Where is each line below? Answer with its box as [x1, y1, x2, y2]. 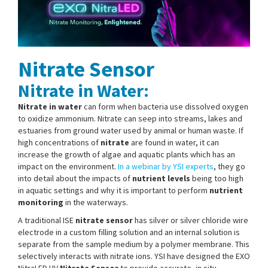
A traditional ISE [18, 214, 75, 226]
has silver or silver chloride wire [133, 214, 248, 226]
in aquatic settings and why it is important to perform [18, 184, 209, 196]
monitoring [18, 196, 63, 208]
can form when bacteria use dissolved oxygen [82, 100, 248, 112]
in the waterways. [63, 196, 128, 208]
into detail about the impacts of [18, 172, 132, 184]
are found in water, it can [129, 136, 219, 148]
